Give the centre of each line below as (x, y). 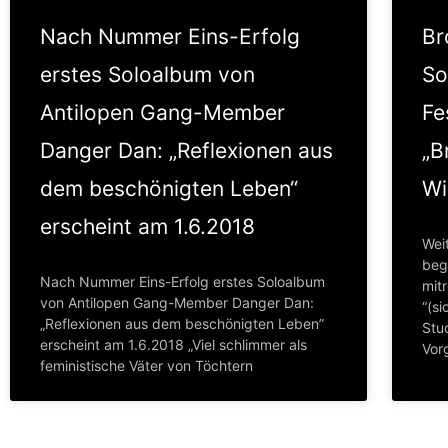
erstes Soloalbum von (147, 75)
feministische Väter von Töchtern (146, 366)
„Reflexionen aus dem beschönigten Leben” (182, 324)
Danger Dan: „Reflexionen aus (186, 151)
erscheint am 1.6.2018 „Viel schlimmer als (173, 345)
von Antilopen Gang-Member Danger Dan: (177, 303)
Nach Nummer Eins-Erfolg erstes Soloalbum (182, 282)
